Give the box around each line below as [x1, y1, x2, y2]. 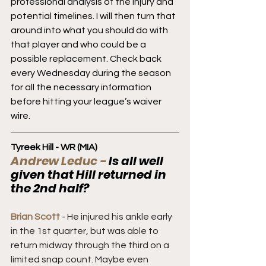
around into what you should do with [11, 25, 170, 35]
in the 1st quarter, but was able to [11, 226, 160, 236]
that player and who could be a [11, 39, 148, 49]
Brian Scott [11, 211, 60, 221]
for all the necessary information [11, 82, 153, 92]
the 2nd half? [11, 179, 89, 197]
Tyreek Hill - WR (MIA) [11, 142, 97, 152]
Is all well [109, 152, 166, 169]
